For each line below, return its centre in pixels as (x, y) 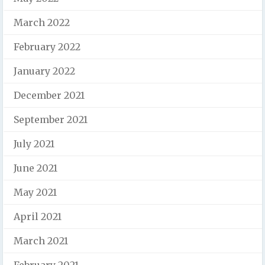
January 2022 (44, 71)
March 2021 (41, 240)
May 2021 (35, 192)
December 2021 (49, 95)
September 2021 (51, 119)
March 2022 (42, 22)
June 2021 (35, 168)
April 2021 (38, 216)
